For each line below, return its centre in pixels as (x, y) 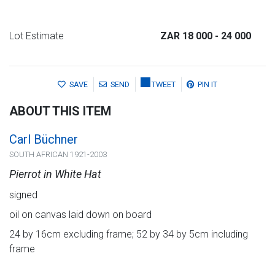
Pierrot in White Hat (55, 174)
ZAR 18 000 (188, 36)
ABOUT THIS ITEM (60, 111)
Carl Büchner (44, 139)
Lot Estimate (37, 36)
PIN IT (207, 84)
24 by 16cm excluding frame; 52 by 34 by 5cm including (129, 234)
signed (23, 195)
